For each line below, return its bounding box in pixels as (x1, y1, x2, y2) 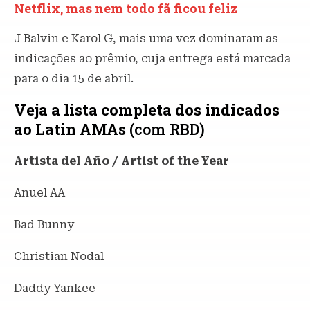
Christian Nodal (14, 249, 104, 263)
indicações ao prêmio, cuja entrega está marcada (14, 51, 291, 65)
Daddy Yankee (14, 281, 95, 295)
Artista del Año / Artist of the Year (14, 154, 229, 167)
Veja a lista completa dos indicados (14, 99, 280, 120)
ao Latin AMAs (14, 118, 126, 139)
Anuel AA (14, 185, 65, 199)
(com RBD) (126, 118, 205, 139)
